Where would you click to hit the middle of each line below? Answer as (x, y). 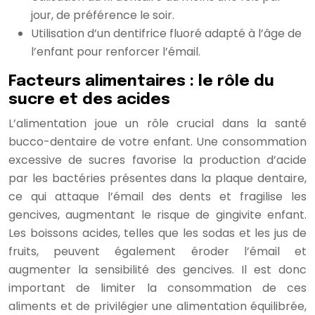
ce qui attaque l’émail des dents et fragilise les (157, 196)
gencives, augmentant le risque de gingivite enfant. (157, 214)
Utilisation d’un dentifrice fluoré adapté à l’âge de (166, 33)
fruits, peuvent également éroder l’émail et (157, 251)
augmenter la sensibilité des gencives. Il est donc (157, 269)
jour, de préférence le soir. (103, 15)
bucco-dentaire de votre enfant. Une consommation (157, 141)
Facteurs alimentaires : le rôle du (141, 81)
